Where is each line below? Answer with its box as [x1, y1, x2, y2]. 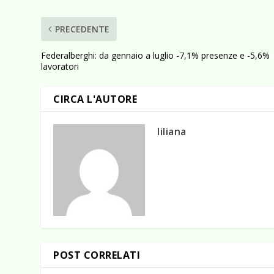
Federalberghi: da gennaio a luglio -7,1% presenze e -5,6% [41, 50, 270, 62]
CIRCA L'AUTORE [53, 92, 138, 106]
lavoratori [41, 61, 80, 73]
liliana [157, 125, 187, 139]
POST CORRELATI [53, 248, 141, 262]
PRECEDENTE [55, 23, 110, 35]
